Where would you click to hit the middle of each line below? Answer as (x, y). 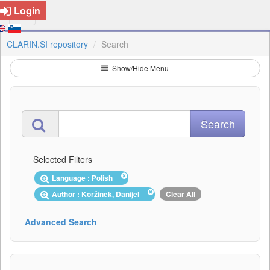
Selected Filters (63, 159)
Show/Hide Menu (140, 68)
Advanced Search (61, 221)
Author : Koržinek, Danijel (97, 194)
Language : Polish (84, 178)
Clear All (181, 194)
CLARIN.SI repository (47, 44)
